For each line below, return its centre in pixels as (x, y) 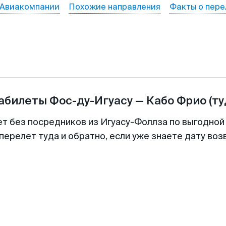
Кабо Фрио (176, 101)
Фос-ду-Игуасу (91, 101)
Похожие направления (114, 7)
